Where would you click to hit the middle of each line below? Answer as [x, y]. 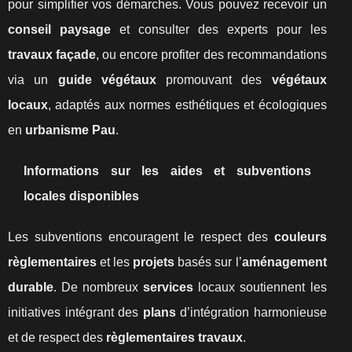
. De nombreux [99, 287]
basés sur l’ [208, 262]
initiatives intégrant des [75, 312]
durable [31, 287]
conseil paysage [59, 29]
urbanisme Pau [70, 130]
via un [33, 80]
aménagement [284, 262]
